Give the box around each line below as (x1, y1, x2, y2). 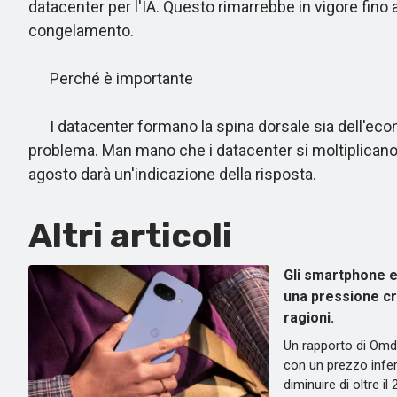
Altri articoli (28, 215, 232, 256)
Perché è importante (28, 69, 193, 88)
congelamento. (28, 21, 134, 40)
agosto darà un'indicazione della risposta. (28, 165, 316, 183)
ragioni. (284, 309, 334, 326)
